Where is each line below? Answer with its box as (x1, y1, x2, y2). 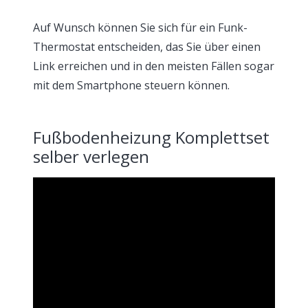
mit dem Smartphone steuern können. (33, 78, 230, 93)
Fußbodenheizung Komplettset (33, 126, 269, 148)
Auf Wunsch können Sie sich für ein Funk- (33, 20, 247, 35)
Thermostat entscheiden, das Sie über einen (33, 39, 261, 54)
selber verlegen (33, 145, 149, 168)
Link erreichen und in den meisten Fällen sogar (33, 58, 274, 74)
